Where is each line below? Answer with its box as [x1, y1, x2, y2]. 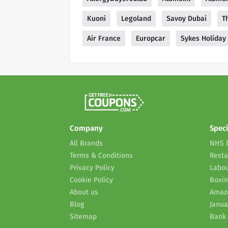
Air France [87, 34, 121, 43]
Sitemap [70, 212, 97, 221]
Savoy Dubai [166, 14, 207, 23]
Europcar [136, 34, 165, 43]
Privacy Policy [70, 163, 115, 173]
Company [70, 124, 103, 133]
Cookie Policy [70, 176, 113, 185]
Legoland [121, 14, 151, 23]
